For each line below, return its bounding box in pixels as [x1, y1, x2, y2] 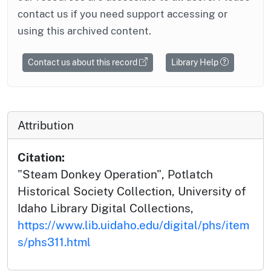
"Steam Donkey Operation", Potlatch [18, 167, 213, 181]
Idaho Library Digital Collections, [18, 201, 194, 215]
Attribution [18, 118, 74, 132]
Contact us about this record [28, 57, 139, 67]
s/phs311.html [18, 235, 91, 249]
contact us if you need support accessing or [18, 7, 228, 20]
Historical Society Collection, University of [18, 184, 246, 198]
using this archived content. [18, 24, 151, 37]
